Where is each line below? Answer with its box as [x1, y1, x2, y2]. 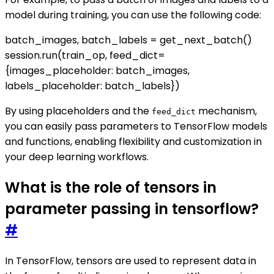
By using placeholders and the [5, 103, 152, 118]
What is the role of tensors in [5, 177, 217, 198]
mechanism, [196, 103, 257, 118]
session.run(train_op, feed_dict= [5, 48, 165, 62]
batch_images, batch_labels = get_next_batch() [5, 32, 252, 47]
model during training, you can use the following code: [5, 7, 261, 22]
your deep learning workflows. [5, 149, 149, 164]
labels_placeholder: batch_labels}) [5, 78, 180, 93]
